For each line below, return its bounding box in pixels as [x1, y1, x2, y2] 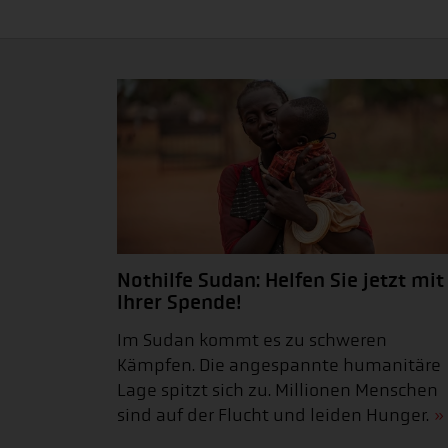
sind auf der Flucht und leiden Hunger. [117, 405, 429, 427]
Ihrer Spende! [117, 290, 242, 315]
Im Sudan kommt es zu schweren [117, 330, 387, 352]
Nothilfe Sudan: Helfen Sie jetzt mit [117, 268, 444, 293]
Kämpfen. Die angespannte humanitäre [117, 355, 441, 377]
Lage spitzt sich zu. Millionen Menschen [117, 380, 438, 402]
